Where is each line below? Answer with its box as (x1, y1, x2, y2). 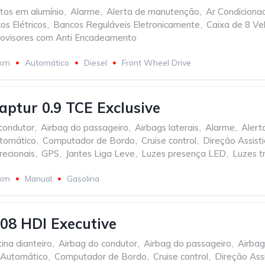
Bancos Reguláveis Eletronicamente (53, 19, 200, 30)
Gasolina (67, 173, 99, 184)
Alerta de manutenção (106, 6, 199, 17)
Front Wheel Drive (122, 57, 191, 68)
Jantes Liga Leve (66, 148, 135, 159)
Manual (25, 173, 52, 184)
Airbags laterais (135, 122, 199, 133)
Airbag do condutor (59, 238, 137, 249)
